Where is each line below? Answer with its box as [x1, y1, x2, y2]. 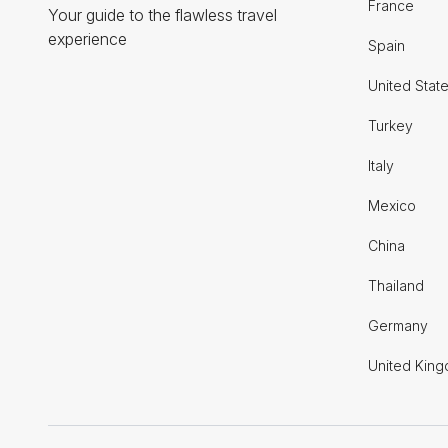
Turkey [368, 117, 413, 134]
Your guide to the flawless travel [48, 5, 277, 25]
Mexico [368, 197, 416, 214]
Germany [368, 317, 428, 334]
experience [48, 29, 127, 49]
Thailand [368, 277, 424, 294]
